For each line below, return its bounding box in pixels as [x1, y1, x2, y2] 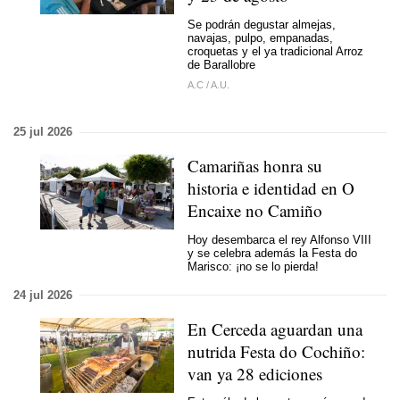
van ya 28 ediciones [187, 362, 322, 385]
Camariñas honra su [187, 154, 322, 177]
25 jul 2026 [13, 125, 72, 138]
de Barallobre [187, 57, 255, 71]
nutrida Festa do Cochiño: [187, 339, 365, 362]
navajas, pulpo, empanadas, [187, 30, 333, 45]
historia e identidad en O [187, 177, 354, 199]
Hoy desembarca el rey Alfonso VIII [187, 232, 371, 246]
